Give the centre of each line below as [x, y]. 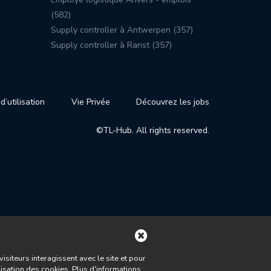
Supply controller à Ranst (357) [111, 45]
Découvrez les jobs [172, 102]
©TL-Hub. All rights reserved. [152, 130]
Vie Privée [90, 102]
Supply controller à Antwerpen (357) [122, 30]
